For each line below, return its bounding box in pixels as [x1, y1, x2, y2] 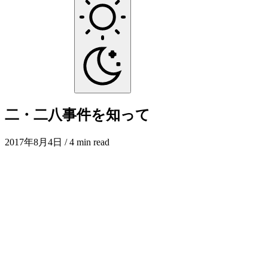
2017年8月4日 [5, 137, 62, 148]
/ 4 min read [62, 137, 109, 148]
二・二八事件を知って [5, 107, 150, 123]
